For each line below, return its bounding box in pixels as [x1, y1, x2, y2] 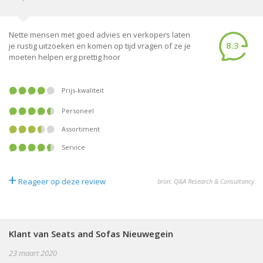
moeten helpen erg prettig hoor [9, 52, 120, 62]
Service [65, 143, 85, 151]
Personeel [66, 106, 94, 115]
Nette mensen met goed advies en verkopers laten [9, 29, 190, 40]
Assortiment [66, 124, 100, 133]
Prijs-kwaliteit [66, 86, 104, 95]
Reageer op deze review [18, 176, 106, 187]
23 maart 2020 [9, 248, 57, 258]
